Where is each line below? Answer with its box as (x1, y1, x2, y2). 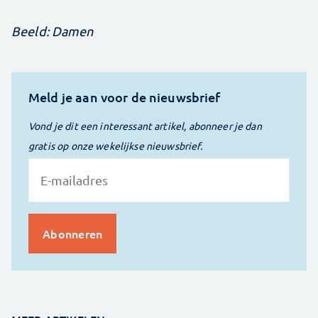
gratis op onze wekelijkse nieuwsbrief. (28, 139, 202, 153)
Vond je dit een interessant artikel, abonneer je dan (28, 119, 262, 133)
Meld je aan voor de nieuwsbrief (28, 89, 221, 106)
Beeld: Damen (11, 23, 93, 39)
